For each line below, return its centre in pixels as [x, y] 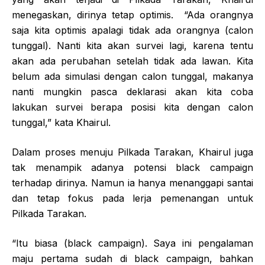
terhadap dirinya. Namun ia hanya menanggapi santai [132, 183]
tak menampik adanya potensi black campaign [132, 168]
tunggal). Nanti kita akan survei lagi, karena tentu [132, 46]
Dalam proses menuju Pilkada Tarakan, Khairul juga [132, 152]
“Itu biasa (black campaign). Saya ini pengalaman [132, 243]
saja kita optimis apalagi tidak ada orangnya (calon [132, 30]
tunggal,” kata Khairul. [61, 123]
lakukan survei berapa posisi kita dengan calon [132, 107]
